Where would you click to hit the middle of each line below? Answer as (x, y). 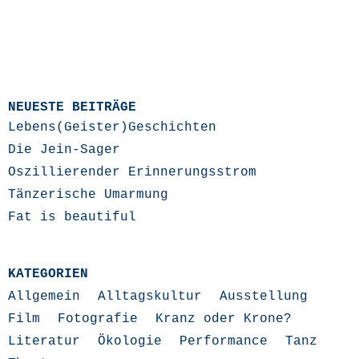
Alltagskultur (150, 296)
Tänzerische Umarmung (88, 195)
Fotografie (98, 319)
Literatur (44, 341)
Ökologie (130, 341)
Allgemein (44, 296)
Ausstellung (264, 296)
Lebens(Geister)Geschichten (112, 127)
